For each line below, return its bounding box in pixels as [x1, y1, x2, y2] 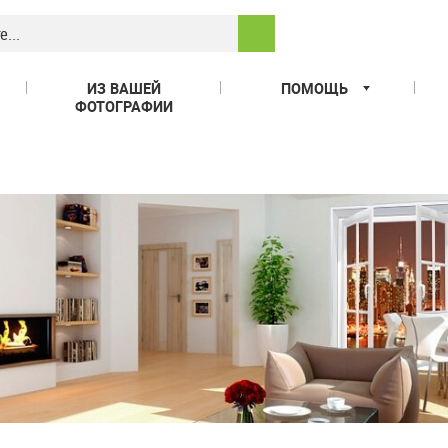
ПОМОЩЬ [280, 79, 348, 98]
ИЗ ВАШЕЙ [86, 79, 161, 98]
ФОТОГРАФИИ [74, 97, 173, 116]
